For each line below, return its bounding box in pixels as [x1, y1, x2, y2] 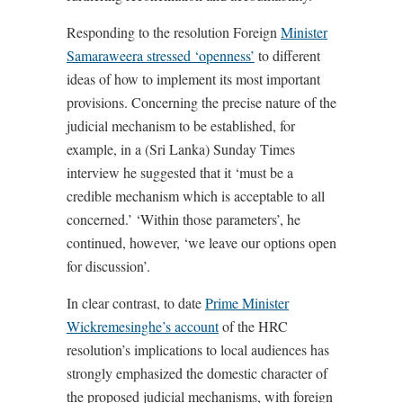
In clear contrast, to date [67, 293, 205, 313]
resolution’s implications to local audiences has [67, 340, 329, 360]
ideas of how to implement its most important [67, 69, 320, 89]
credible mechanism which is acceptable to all [67, 186, 325, 206]
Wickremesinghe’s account [67, 317, 219, 336]
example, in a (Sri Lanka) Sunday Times [67, 139, 295, 159]
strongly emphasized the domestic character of [67, 363, 327, 383]
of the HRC [219, 317, 288, 336]
